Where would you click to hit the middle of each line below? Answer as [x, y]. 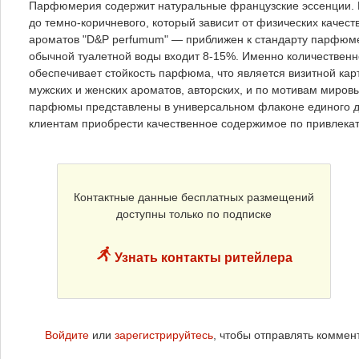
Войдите [67, 335]
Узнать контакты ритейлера [202, 258]
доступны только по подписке [194, 214]
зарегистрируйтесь [164, 335]
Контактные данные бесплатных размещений [194, 198]
